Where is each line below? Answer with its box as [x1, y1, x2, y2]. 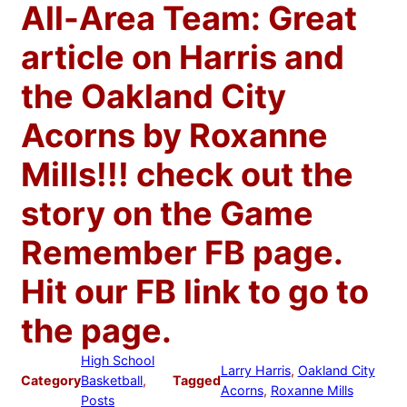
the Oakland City [21, 75, 286, 116]
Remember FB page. [21, 232, 342, 273]
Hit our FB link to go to [21, 271, 369, 312]
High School [81, 352, 154, 368]
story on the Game [21, 193, 313, 233]
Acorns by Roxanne [21, 114, 328, 155]
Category [21, 372, 81, 388]
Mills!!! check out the [21, 154, 353, 194]
